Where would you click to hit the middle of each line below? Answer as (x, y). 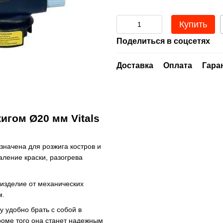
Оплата (178, 65)
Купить (193, 24)
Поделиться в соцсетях (163, 41)
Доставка (135, 65)
